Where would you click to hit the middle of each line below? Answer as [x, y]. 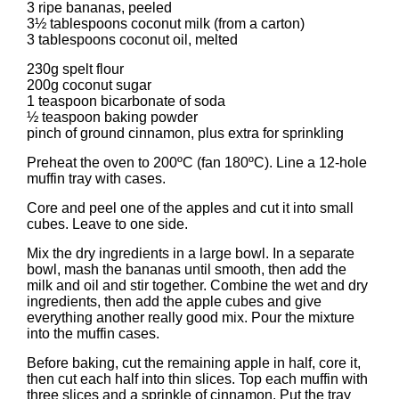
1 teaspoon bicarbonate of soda [126, 101]
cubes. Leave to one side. [107, 224]
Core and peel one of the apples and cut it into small [190, 208]
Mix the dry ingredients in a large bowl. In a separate [191, 253]
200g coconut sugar [89, 85]
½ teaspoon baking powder [112, 117]
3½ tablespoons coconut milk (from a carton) [166, 24]
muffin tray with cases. [96, 179]
